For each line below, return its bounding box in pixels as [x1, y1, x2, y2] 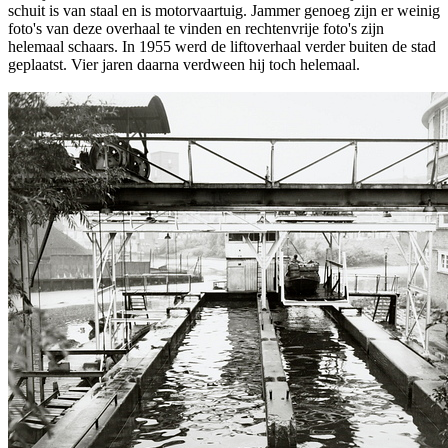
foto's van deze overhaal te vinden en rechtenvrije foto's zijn [8, 19, 384, 37]
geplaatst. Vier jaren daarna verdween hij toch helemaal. [8, 55, 360, 73]
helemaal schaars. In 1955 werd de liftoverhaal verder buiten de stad [8, 37, 436, 55]
